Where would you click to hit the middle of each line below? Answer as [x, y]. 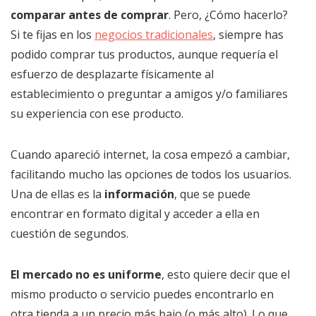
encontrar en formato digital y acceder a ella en [135, 214]
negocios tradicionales [154, 35]
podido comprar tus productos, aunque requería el [144, 54]
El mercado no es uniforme [86, 274]
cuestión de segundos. [69, 233]
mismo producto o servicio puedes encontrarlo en [142, 294]
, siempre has [248, 35]
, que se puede [212, 194]
